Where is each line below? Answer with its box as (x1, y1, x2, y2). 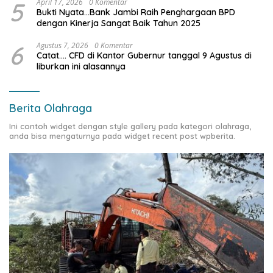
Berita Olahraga (9, 101, 92, 115)
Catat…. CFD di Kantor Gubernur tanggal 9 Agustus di (37, 49, 252, 61)
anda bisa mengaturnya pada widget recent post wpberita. (9, 130, 235, 141)
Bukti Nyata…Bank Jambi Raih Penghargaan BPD (37, 6, 235, 18)
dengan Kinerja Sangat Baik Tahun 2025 (37, 17, 200, 29)
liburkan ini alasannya (37, 60, 126, 72)
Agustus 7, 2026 (37, 40, 88, 51)
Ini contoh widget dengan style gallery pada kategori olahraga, (9, 121, 251, 131)
